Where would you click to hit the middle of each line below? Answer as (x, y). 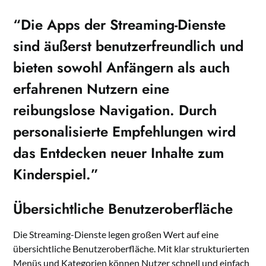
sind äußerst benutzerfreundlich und (129, 46)
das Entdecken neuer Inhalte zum (119, 153)
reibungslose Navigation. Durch (115, 110)
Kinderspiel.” (56, 174)
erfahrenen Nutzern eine (91, 88)
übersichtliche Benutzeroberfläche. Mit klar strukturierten (132, 248)
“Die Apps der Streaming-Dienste (120, 24)
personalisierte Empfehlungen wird (125, 131)
